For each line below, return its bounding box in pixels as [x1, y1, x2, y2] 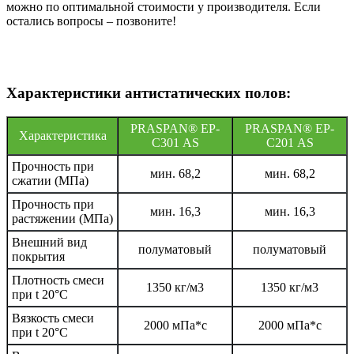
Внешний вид [12, 235, 87, 250]
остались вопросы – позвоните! [6, 13, 176, 28]
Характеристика [18, 129, 107, 143]
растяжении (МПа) [12, 212, 113, 226]
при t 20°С [12, 326, 68, 340]
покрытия [12, 250, 65, 264]
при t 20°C [12, 288, 68, 302]
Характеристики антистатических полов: [6, 84, 291, 101]
